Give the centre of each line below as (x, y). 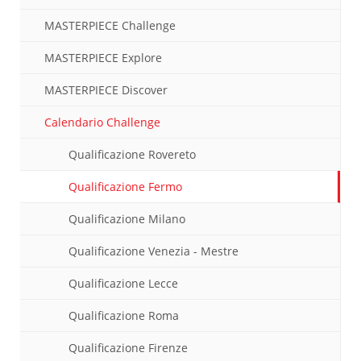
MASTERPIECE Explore (103, 58)
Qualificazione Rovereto (132, 154)
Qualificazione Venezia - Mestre (154, 251)
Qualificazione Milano (127, 219)
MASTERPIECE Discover (106, 90)
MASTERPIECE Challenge (110, 25)
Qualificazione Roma (124, 315)
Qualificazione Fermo (125, 187)
